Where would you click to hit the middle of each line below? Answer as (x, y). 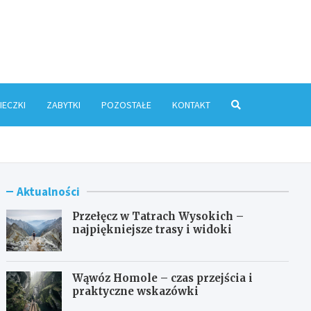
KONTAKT (191, 104)
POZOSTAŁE (126, 104)
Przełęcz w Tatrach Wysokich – (158, 216)
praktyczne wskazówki (136, 291)
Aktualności (49, 191)
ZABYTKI (64, 104)
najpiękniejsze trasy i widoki (152, 229)
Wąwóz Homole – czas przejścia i (163, 278)
